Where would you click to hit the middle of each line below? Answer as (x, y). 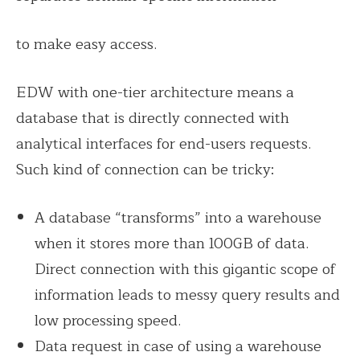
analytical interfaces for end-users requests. (164, 143)
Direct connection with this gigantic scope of (186, 269)
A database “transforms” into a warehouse (178, 217)
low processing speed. (108, 320)
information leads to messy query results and (188, 295)
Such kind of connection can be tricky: (147, 169)
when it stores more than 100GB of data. (172, 243)
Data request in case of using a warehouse (178, 346)
